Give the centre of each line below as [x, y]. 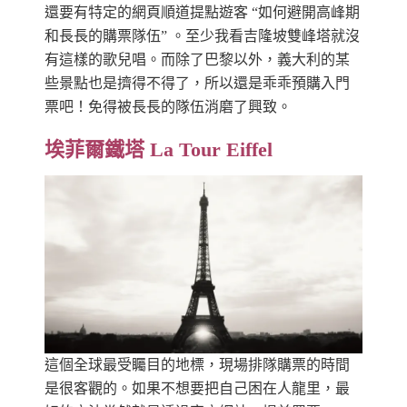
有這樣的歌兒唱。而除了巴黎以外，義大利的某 [197, 60]
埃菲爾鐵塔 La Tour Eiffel [159, 150]
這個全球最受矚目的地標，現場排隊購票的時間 [197, 365]
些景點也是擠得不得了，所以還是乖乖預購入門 [197, 84]
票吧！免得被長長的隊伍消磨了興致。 [168, 107]
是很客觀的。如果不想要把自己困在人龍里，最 [197, 389]
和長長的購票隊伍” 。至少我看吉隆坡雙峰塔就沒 [202, 36]
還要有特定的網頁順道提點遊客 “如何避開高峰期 [202, 13]
